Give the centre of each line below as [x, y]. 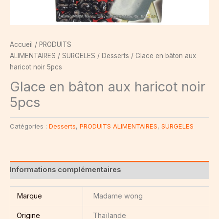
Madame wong [118, 196]
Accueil [21, 44]
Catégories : [29, 126]
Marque [30, 196]
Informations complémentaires [65, 169]
